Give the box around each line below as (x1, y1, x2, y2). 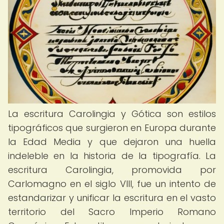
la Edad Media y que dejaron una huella (8, 135, 216, 148)
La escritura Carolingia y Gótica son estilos (8, 107, 216, 120)
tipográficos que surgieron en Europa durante (8, 121, 216, 134)
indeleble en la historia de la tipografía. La (8, 149, 216, 162)
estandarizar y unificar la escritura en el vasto (8, 191, 216, 204)
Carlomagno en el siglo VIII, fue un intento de (8, 177, 216, 190)
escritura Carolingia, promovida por (8, 163, 216, 176)
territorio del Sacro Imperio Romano (8, 205, 216, 218)
